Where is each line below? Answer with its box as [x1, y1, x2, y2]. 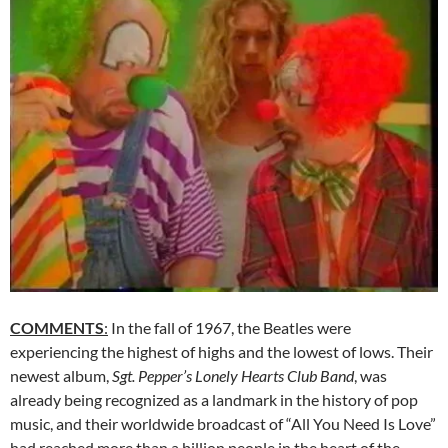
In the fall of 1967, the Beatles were [108, 317, 351, 337]
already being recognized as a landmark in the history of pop [10, 389, 418, 409]
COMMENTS [10, 317, 104, 337]
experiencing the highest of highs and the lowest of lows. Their [10, 341, 433, 361]
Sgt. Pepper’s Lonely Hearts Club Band [112, 365, 354, 385]
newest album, [10, 365, 112, 385]
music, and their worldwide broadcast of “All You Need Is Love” [10, 413, 436, 433]
